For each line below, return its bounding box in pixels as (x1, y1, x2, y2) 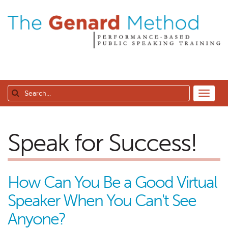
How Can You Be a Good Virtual (8, 173, 217, 192)
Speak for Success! (8, 128, 197, 158)
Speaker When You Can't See (8, 191, 196, 211)
